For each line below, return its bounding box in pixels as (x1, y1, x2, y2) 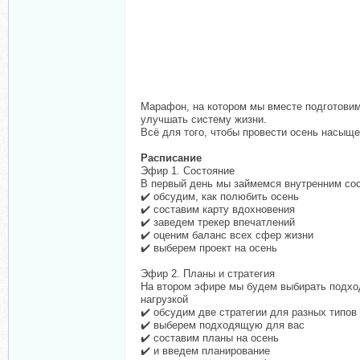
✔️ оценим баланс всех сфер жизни (141, 229, 313, 241)
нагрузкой (141, 293, 188, 305)
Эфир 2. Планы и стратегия (141, 268, 275, 280)
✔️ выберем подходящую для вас (141, 319, 305, 331)
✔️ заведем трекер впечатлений (141, 216, 295, 228)
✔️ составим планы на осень (141, 332, 279, 344)
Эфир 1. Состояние (141, 165, 235, 177)
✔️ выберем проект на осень (141, 242, 277, 254)
